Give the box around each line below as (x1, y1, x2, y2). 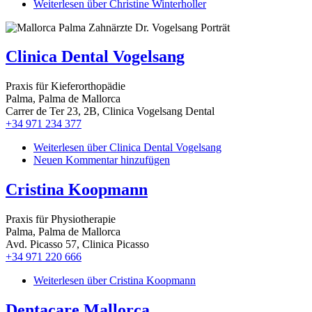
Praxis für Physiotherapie (6, 213, 116, 226)
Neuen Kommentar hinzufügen (33, 154, 170, 166)
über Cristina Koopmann (84, 274, 196, 287)
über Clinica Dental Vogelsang (84, 141, 221, 154)
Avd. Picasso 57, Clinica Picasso (6, 238, 149, 251)
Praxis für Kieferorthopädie (6, 80, 125, 93)
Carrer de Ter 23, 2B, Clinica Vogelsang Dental (6, 105, 214, 118)
